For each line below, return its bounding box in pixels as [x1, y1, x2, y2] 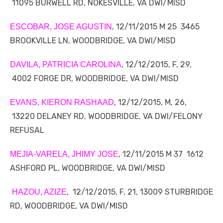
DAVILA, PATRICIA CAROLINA [10, 60, 121, 69]
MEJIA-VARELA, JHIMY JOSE [10, 150, 118, 159]
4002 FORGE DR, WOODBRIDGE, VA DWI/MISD [10, 74, 179, 84]
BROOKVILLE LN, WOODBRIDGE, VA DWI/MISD [10, 36, 176, 46]
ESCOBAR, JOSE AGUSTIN [10, 22, 112, 31]
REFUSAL [10, 125, 44, 135]
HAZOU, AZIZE [10, 188, 67, 197]
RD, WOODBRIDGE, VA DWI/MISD [10, 201, 128, 211]
